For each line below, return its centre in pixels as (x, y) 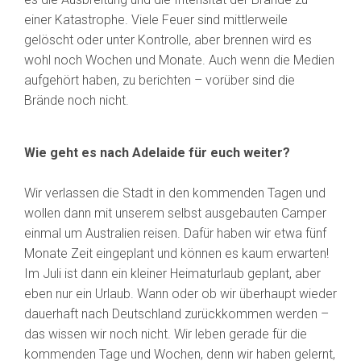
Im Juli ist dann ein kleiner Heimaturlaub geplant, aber (172, 274)
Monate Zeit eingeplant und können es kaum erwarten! (176, 254)
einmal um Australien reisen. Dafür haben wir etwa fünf (175, 234)
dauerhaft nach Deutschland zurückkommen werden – (176, 314)
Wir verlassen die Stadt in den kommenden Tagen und (175, 193)
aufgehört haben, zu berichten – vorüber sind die (160, 81)
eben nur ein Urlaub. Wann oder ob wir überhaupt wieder (180, 294)
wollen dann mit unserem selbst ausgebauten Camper (175, 214)
